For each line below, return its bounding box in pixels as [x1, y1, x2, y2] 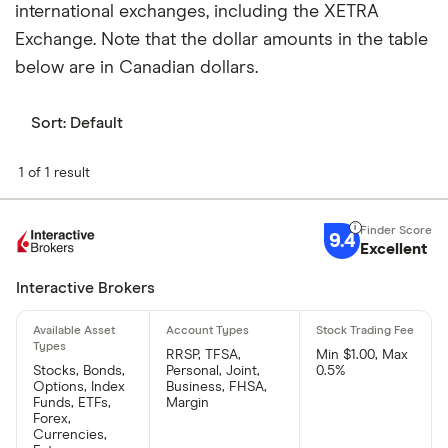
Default [70, 115, 123, 132]
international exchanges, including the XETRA [15, 3, 379, 22]
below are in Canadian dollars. [15, 59, 258, 78]
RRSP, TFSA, [166, 348, 242, 363]
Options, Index [33, 380, 125, 395]
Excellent [359, 241, 427, 258]
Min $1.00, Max [315, 348, 408, 363]
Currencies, [33, 428, 107, 443]
